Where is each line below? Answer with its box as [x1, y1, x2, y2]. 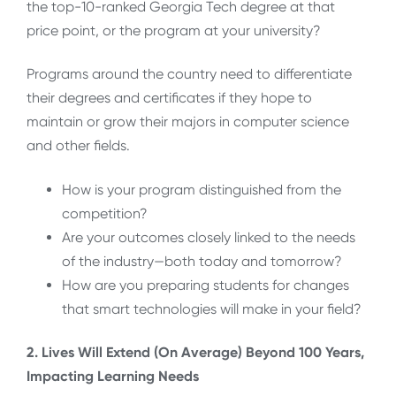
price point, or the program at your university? [27, 21, 321, 39]
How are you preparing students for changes [62, 276, 349, 293]
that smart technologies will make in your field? [62, 300, 362, 317]
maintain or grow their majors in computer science [27, 113, 349, 131]
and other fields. [27, 137, 130, 155]
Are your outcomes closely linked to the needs [62, 228, 355, 246]
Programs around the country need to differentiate [27, 65, 352, 83]
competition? [62, 204, 148, 222]
